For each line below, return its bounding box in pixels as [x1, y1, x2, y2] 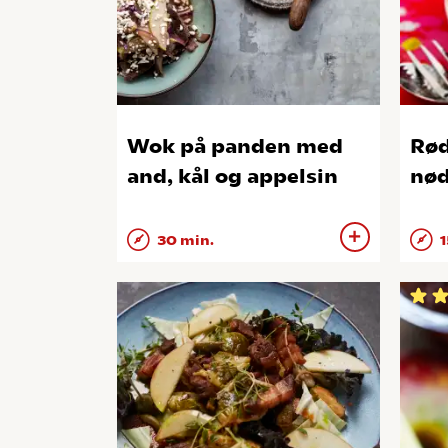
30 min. [154, 232, 214, 250]
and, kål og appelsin [127, 164, 338, 188]
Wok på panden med [127, 134, 343, 158]
